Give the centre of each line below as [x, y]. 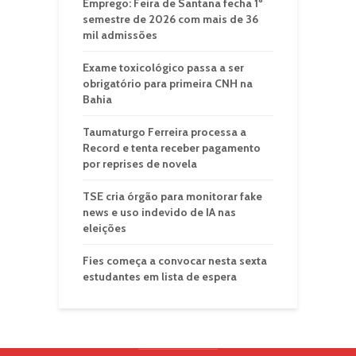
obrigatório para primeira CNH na [168, 83]
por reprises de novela [140, 164]
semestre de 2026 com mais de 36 [170, 19]
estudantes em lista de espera [160, 277]
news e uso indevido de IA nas [159, 212]
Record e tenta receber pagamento [172, 148]
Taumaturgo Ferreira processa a [164, 132]
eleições [104, 228]
